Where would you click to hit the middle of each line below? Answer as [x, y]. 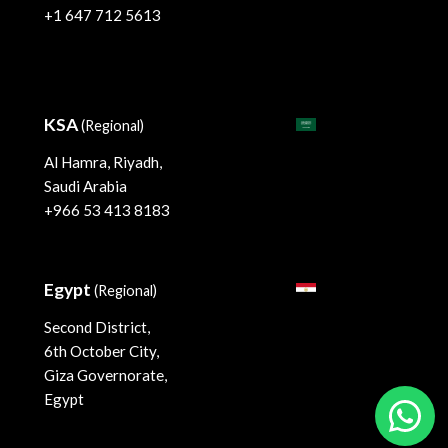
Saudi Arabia [85, 186]
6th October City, [101, 351]
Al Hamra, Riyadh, [103, 162]
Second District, [97, 327]
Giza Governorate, [105, 375]
